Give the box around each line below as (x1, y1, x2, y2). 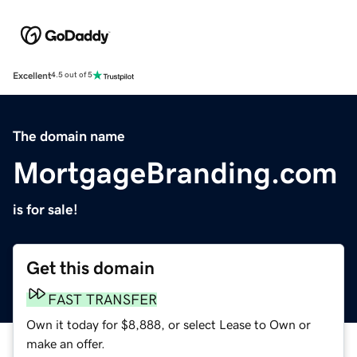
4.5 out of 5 (51, 71, 92, 80)
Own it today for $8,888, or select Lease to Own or (26, 317, 311, 331)
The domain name (13, 128, 125, 143)
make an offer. (26, 336, 105, 350)
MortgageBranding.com (13, 157, 338, 188)
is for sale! (13, 202, 78, 217)
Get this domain (26, 258, 155, 277)
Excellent (13, 70, 51, 80)
